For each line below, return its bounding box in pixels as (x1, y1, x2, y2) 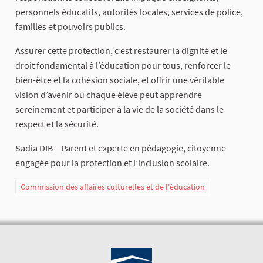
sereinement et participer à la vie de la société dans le (15, 103, 224, 116)
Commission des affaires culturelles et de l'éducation (21, 181, 205, 193)
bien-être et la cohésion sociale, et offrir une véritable (15, 74, 224, 86)
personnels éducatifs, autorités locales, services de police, (15, 6, 243, 18)
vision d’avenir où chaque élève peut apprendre (15, 89, 202, 101)
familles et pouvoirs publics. (15, 21, 126, 33)
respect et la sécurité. (15, 118, 99, 130)
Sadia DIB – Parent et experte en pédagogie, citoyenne (15, 142, 226, 154)
